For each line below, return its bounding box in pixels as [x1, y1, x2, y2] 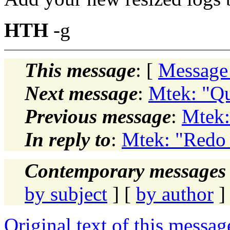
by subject [25, 182, 107, 205]
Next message [25, 82, 138, 104]
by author [136, 182, 214, 205]
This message [25, 59, 136, 81]
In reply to [25, 128, 111, 150]
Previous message [25, 105, 171, 127]
